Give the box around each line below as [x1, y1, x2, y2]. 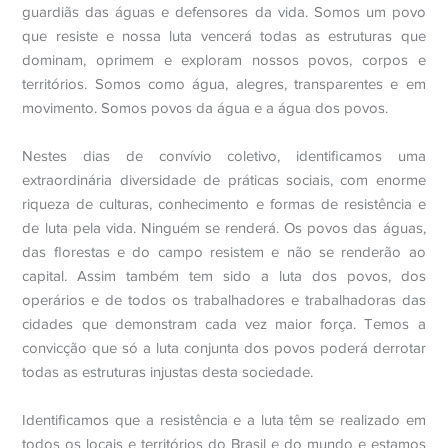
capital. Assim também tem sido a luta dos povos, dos [22, 268, 426, 284]
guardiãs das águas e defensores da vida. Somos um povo [22, 4, 426, 20]
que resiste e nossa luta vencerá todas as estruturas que [22, 28, 426, 44]
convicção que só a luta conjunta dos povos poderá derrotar [22, 340, 426, 356]
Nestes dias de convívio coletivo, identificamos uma [22, 148, 426, 164]
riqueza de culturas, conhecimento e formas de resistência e [22, 196, 426, 212]
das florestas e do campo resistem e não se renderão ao [22, 244, 426, 260]
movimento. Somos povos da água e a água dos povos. [22, 100, 389, 116]
